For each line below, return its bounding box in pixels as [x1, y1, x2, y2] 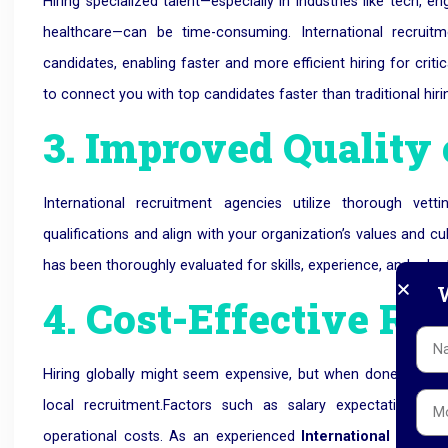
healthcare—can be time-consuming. [43, 23, 292, 41]
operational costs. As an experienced [43, 428, 302, 446]
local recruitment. [43, 397, 164, 415]
